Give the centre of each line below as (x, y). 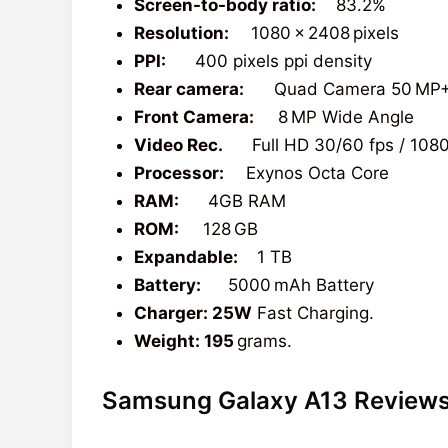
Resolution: (187, 32)
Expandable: (188, 256)
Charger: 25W (193, 312)
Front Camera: (196, 116)
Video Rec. (180, 144)
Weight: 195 (184, 340)
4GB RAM (234, 200)
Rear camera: (189, 88)
